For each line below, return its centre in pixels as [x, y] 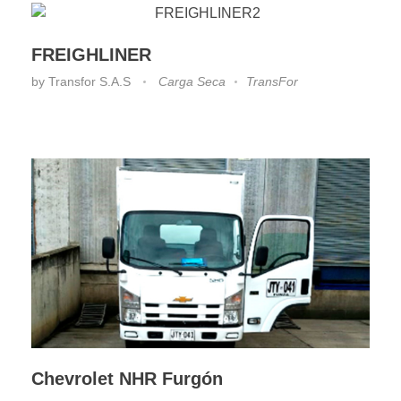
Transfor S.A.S [91, 81]
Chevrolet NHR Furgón [127, 378]
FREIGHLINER [91, 54]
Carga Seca [192, 81]
